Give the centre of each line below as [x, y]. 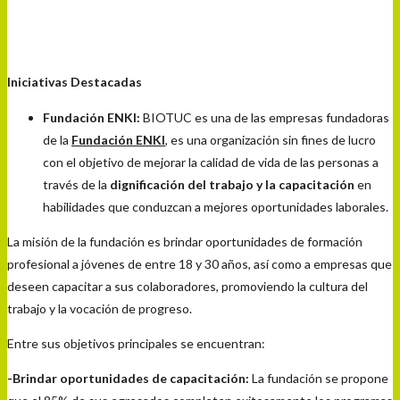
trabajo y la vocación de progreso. [100, 308]
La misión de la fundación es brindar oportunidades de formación [185, 241]
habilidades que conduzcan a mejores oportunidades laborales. [216, 206]
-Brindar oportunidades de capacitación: [128, 378]
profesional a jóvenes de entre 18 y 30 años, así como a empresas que [200, 263]
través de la [76, 184]
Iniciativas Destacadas [75, 82]
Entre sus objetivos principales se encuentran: [136, 343]
